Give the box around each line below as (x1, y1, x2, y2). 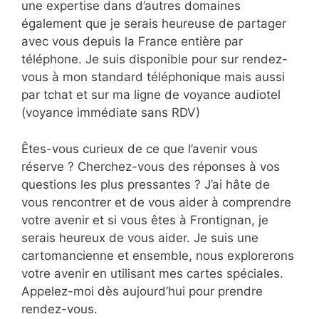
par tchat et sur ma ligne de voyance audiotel (21, 88, 281, 102)
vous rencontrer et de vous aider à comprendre (21, 194, 291, 209)
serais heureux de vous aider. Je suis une (21, 230, 258, 245)
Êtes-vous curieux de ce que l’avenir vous (21, 141, 258, 156)
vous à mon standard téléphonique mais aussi (21, 70, 285, 84)
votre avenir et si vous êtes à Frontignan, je (21, 212, 268, 227)
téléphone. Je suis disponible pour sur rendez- (21, 52, 288, 66)
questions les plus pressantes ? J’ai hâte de (21, 177, 270, 192)
